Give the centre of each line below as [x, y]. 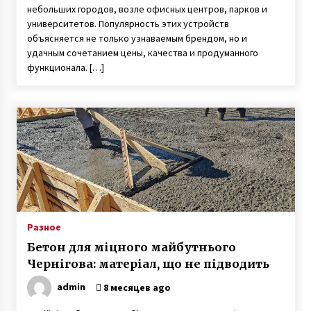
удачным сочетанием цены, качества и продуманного [142, 53]
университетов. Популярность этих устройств [128, 24]
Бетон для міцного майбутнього [131, 247]
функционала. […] [65, 67]
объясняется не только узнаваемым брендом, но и [137, 38]
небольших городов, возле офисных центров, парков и [147, 9]
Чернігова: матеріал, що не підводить [148, 264]
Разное [44, 227]
